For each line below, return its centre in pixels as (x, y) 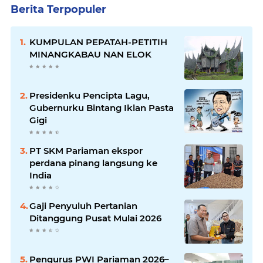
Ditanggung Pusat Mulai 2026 (95, 218)
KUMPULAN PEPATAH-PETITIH (98, 42)
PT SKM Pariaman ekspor (86, 151)
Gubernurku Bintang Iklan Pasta (102, 108)
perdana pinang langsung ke (93, 163)
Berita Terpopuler (58, 9)
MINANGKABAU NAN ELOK (90, 54)
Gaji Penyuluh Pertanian (83, 206)
